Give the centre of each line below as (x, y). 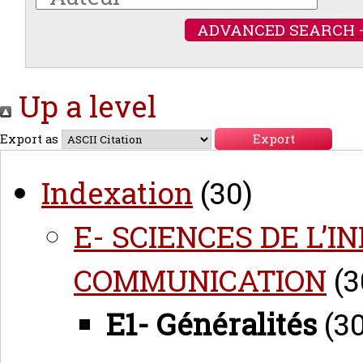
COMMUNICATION (200, 280)
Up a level (84, 106)
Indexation (117, 193)
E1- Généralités (211, 324)
